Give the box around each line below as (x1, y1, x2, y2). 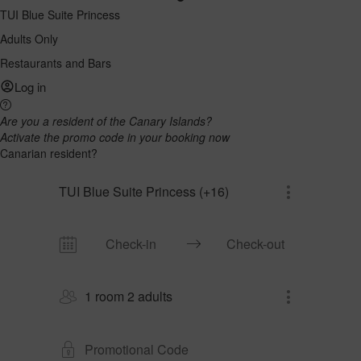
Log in (15, 77, 46, 95)
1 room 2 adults (85, 287, 173, 306)
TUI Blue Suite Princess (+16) (59, 182, 230, 201)
